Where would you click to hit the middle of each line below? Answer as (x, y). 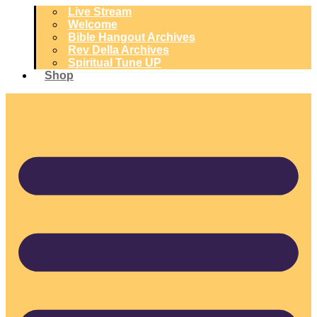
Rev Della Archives (119, 50)
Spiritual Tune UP (115, 63)
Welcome (93, 24)
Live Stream (100, 12)
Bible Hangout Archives (132, 37)
